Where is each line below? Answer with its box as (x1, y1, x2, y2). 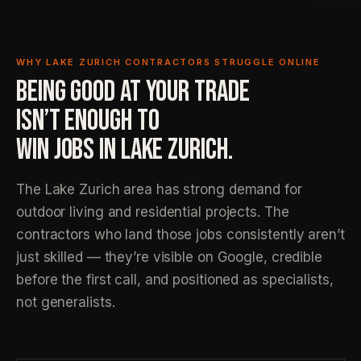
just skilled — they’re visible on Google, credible (16, 249, 322, 265)
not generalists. (16, 294, 115, 310)
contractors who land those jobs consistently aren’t (16, 226, 345, 243)
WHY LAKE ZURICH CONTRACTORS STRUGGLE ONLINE (16, 56, 321, 68)
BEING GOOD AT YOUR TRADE (16, 75, 250, 110)
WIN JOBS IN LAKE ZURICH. (16, 133, 233, 168)
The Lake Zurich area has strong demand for (16, 181, 302, 197)
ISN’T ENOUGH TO (16, 104, 160, 139)
